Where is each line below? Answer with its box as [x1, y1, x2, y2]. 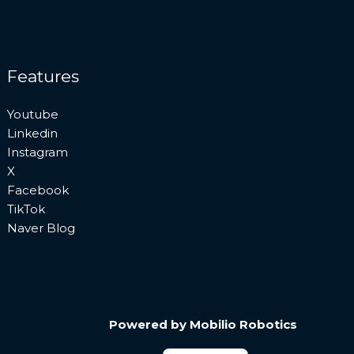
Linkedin [7, 126, 58, 141]
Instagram [7, 145, 69, 160]
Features [7, 66, 80, 87]
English [190, 337, 227, 351]
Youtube [7, 107, 59, 122]
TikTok [7, 201, 46, 217]
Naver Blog [7, 220, 76, 236]
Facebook [7, 183, 70, 198]
